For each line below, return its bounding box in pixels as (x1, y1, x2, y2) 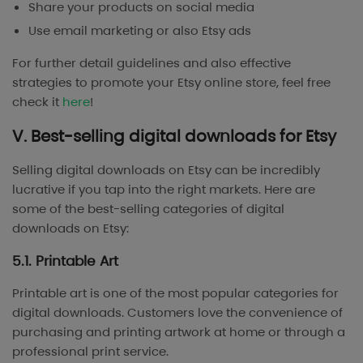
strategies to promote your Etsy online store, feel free (12, 73, 331, 91)
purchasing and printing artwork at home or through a (12, 322, 345, 340)
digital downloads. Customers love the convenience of (12, 303, 343, 321)
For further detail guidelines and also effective (12, 53, 291, 71)
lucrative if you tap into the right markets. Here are (12, 180, 315, 198)
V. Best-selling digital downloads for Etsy (12, 124, 336, 147)
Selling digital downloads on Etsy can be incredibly (12, 160, 320, 178)
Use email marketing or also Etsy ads (28, 21, 251, 39)
